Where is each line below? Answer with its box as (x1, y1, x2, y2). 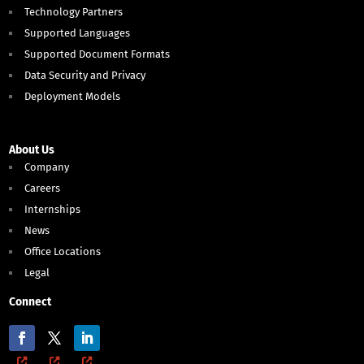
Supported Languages (24, 27, 131, 40)
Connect (9, 295, 52, 310)
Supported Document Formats (24, 48, 171, 61)
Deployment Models (24, 90, 121, 103)
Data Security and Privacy (24, 69, 146, 82)
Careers (24, 182, 61, 195)
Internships (24, 203, 81, 216)
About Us (9, 143, 55, 158)
